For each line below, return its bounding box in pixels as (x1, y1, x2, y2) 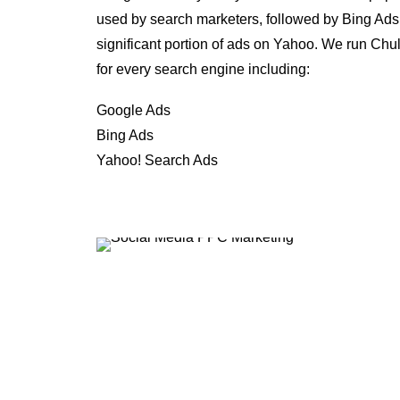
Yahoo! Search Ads (96, 153, 218, 168)
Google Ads (96, 103, 171, 118)
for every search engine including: (96, 62, 310, 77)
